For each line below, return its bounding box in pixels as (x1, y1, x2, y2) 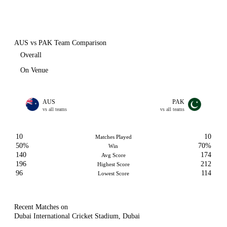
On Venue (20, 66, 48, 74)
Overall (20, 51, 42, 59)
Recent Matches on (14, 203, 68, 211)
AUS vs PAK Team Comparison (14, 39, 106, 47)
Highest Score (97, 161, 130, 167)
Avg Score (101, 152, 126, 158)
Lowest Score (97, 170, 129, 176)
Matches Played (95, 134, 132, 140)
